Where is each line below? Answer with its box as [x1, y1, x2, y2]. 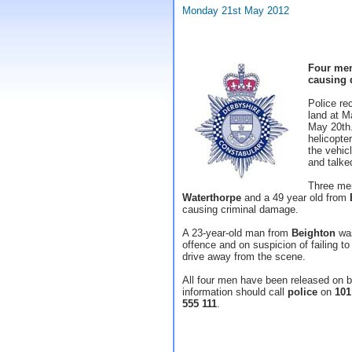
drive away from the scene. [182, 251, 306, 262]
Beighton [291, 227, 335, 239]
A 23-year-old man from [182, 227, 291, 239]
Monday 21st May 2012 [182, 5, 289, 16]
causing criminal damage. [182, 203, 299, 215]
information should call [182, 286, 288, 298]
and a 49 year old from [241, 192, 350, 203]
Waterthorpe [182, 192, 241, 203]
